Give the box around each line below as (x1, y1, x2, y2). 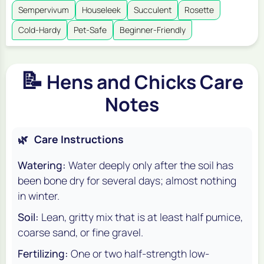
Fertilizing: (18, 246, 68, 261)
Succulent (134, 4, 171, 16)
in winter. (18, 189, 60, 203)
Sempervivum (18, 4, 69, 16)
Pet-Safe (74, 24, 107, 36)
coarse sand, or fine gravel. (18, 225, 143, 240)
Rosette (184, 4, 214, 16)
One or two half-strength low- (71, 246, 209, 261)
